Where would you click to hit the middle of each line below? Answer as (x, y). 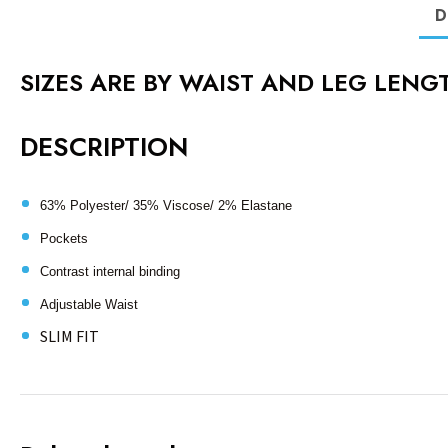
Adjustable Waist (89, 305)
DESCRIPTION (104, 147)
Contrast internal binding (110, 272)
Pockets (64, 239)
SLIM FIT (69, 337)
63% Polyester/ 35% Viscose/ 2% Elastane (166, 206)
